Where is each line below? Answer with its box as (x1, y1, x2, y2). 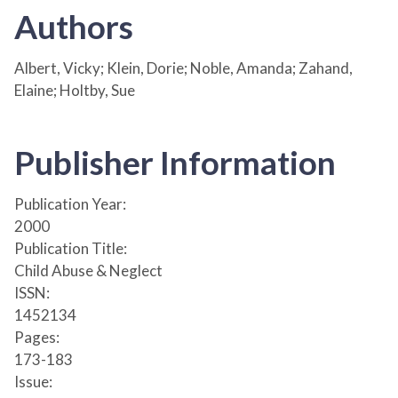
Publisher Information (14, 141, 336, 182)
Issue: (14, 371, 52, 391)
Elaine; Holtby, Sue (14, 80, 135, 99)
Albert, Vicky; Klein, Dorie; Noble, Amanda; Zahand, (14, 58, 353, 77)
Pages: (14, 327, 60, 346)
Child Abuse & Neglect (14, 260, 163, 280)
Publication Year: (14, 194, 126, 213)
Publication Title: (14, 238, 127, 258)
